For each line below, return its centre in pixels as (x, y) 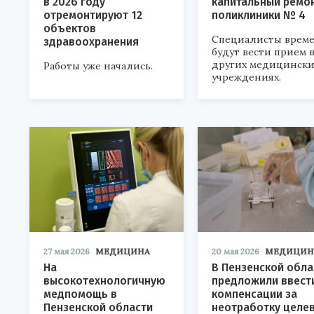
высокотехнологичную (104, 280)
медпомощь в (80, 294)
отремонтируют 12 (93, 15)
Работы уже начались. (98, 66)
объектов (70, 28)
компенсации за (254, 294)
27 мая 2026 (67, 251)
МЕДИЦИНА (123, 251)
